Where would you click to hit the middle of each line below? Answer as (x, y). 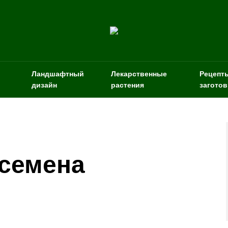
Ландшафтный (58, 74)
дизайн (45, 85)
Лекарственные (139, 74)
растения (128, 85)
